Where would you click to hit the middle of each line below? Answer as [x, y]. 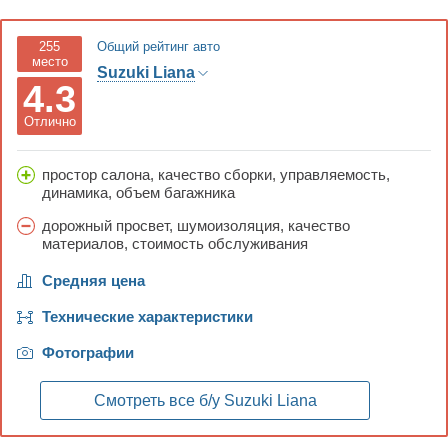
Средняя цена [93, 281]
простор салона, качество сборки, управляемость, [216, 175]
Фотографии [88, 353]
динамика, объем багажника [138, 193]
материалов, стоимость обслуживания [175, 244]
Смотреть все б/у [158, 401]
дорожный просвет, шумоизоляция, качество [196, 226]
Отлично [49, 121]
